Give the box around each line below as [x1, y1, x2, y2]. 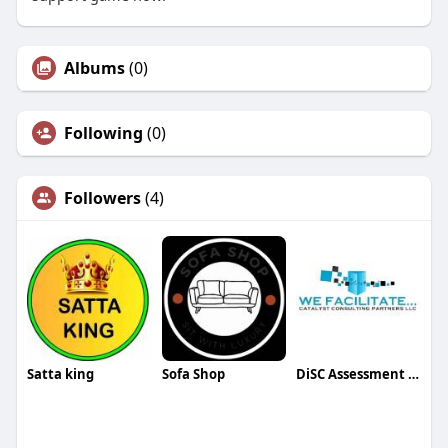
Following [63, 121, 143, 144]
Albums [63, 56, 125, 79]
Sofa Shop [161, 364, 225, 383]
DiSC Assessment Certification [408, 364, 420, 383]
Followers [63, 186, 141, 209]
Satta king [26, 364, 94, 383]
